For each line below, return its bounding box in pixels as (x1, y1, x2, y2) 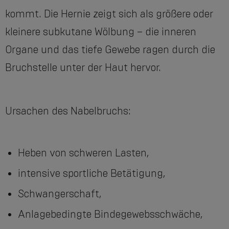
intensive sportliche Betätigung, (18, 167, 165, 180)
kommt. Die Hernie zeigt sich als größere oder (5, 8, 213, 20)
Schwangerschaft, (18, 188, 101, 200)
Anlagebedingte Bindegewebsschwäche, (18, 208, 202, 221)
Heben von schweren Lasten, (18, 147, 149, 159)
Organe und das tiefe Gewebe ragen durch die (5, 43, 215, 56)
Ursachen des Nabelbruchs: (5, 105, 131, 118)
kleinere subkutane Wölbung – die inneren (5, 26, 196, 38)
